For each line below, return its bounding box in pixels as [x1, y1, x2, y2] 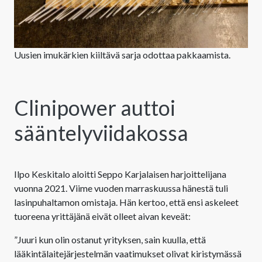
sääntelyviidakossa [14, 119, 188, 146]
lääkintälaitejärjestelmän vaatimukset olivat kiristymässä [14, 247, 242, 259]
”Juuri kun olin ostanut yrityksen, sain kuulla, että [14, 233, 206, 245]
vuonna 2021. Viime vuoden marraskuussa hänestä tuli [14, 182, 228, 194]
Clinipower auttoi [14, 94, 175, 120]
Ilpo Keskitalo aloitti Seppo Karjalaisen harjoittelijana [14, 168, 226, 180]
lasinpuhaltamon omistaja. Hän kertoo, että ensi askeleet [14, 196, 239, 208]
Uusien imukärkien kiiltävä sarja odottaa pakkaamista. [14, 49, 230, 61]
